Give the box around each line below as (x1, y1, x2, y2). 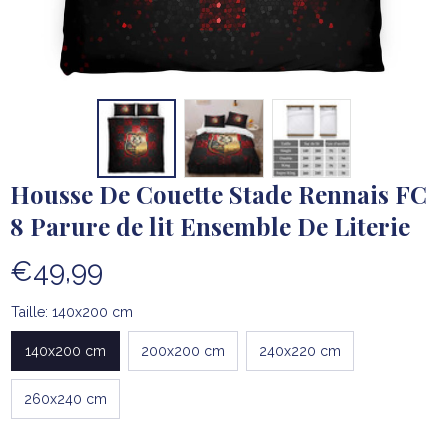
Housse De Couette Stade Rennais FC (10, 178, 427, 211)
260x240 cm (24, 390, 107, 407)
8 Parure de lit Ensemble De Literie (10, 210, 410, 243)
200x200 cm (141, 342, 225, 359)
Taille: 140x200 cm (11, 304, 133, 321)
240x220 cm (259, 342, 341, 359)
